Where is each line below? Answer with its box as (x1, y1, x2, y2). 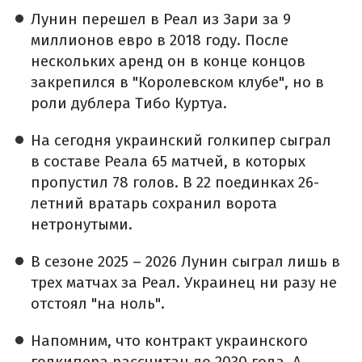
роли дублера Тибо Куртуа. (31, 94, 227, 112)
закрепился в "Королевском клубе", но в (31, 73, 324, 91)
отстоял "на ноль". (31, 294, 165, 313)
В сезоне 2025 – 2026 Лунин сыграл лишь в (31, 252, 340, 271)
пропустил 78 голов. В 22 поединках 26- (31, 173, 319, 192)
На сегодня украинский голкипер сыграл (31, 131, 331, 149)
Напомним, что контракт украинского (31, 331, 308, 350)
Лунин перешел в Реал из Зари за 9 (31, 10, 291, 28)
